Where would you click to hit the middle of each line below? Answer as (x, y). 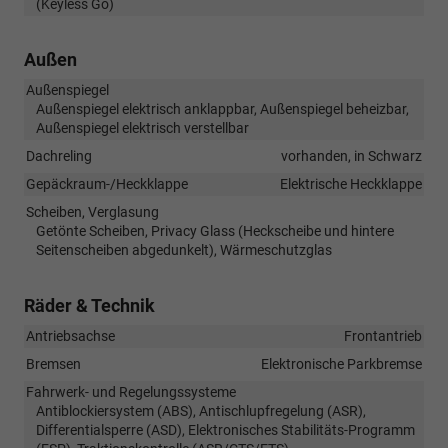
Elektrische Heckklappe (351, 183)
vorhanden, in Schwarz (351, 155)
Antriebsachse (70, 335)
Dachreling (59, 155)
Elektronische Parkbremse (341, 363)
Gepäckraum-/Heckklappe (107, 183)
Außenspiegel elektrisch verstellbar (142, 127)
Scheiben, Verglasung (92, 211)
